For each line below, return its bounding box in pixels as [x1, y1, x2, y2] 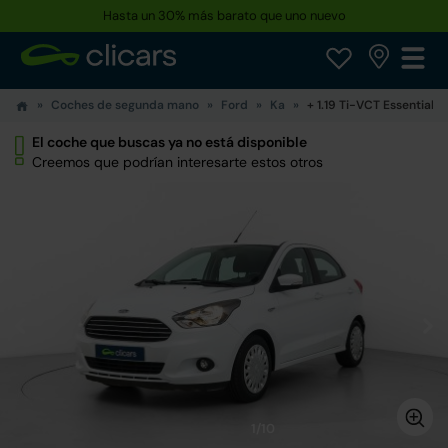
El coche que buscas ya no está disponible [32, 133, 307, 151]
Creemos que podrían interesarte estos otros [32, 153, 323, 171]
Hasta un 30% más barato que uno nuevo [102, 7, 346, 24]
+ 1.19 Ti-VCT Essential [307, 97, 434, 113]
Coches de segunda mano [51, 97, 199, 113]
